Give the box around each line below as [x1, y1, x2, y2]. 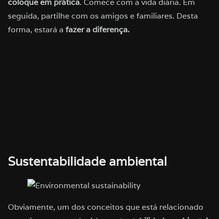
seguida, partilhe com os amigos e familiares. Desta [8, 10, 198, 21]
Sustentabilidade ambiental [8, 153, 167, 170]
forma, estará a [8, 24, 66, 35]
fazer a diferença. [66, 24, 130, 35]
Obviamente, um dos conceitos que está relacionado [8, 202, 203, 213]
